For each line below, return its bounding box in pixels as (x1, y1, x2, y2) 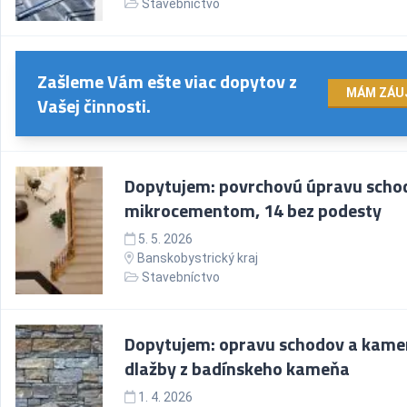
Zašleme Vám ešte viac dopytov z (37, 67, 297, 95)
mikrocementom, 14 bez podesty (124, 196, 382, 224)
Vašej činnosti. (37, 92, 151, 120)
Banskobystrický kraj (137, 251, 258, 265)
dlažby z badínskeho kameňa (124, 354, 350, 382)
